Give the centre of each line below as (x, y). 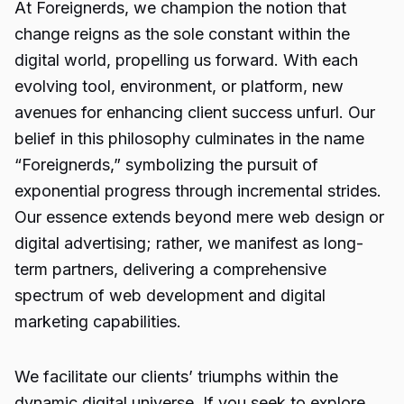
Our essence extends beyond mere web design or (199, 217)
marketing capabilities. (98, 321)
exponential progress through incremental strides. (198, 191)
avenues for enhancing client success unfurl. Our (195, 112)
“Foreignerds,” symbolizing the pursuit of (166, 165)
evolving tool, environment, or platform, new (179, 86)
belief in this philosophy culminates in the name (189, 138)
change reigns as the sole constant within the (182, 34)
